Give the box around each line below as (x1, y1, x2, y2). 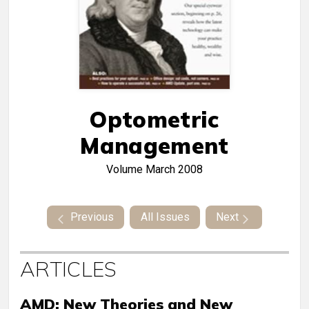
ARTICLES (20, 256, 117, 283)
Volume (106, 163, 146, 177)
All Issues (140, 210, 190, 224)
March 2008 (146, 163, 203, 177)
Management (80, 132, 229, 160)
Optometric (90, 106, 219, 134)
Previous (70, 210, 114, 224)
